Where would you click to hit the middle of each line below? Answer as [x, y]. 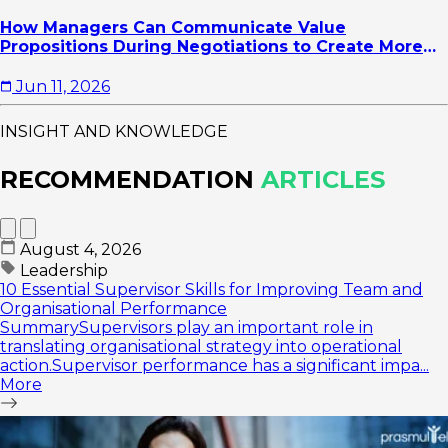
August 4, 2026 [80, 249]
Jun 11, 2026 [63, 86]
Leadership [62, 270]
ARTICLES [323, 179]
